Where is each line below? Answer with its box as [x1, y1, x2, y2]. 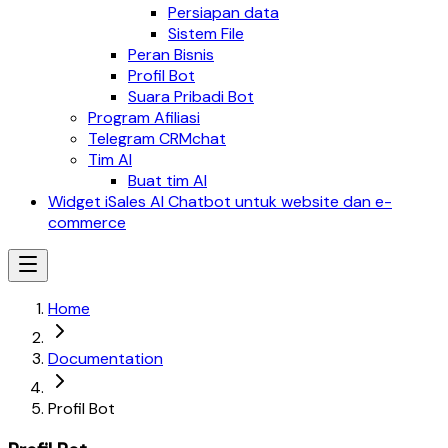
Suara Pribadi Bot [128, 86, 254, 107]
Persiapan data [168, 2, 279, 23]
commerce [48, 212, 126, 233]
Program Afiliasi [88, 107, 200, 128]
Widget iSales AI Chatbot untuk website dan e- [48, 191, 392, 212]
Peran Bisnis [128, 44, 214, 65]
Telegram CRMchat [88, 128, 226, 149]
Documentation [48, 348, 163, 369]
